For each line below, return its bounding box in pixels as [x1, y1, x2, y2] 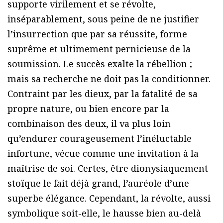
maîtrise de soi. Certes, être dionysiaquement [7, 162, 208, 174]
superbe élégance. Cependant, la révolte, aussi [7, 192, 211, 204]
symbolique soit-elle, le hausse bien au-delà [7, 207, 201, 219]
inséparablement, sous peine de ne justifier [7, 12, 199, 25]
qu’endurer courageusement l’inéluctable [7, 132, 192, 144]
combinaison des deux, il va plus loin [7, 117, 171, 129]
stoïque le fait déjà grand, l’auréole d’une [7, 177, 189, 189]
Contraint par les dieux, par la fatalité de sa [7, 87, 198, 100]
